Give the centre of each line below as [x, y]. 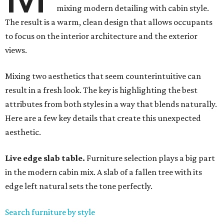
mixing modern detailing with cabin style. [133, 8]
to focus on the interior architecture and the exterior [101, 36]
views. [16, 50]
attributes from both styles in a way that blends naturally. [111, 104]
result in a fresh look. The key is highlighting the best [101, 90]
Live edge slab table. [46, 158]
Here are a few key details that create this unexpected [103, 118]
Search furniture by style [50, 212]
